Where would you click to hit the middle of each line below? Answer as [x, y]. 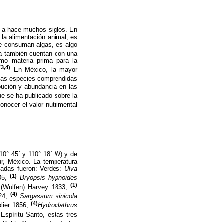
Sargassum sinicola [49, 196]
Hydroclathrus [58, 205]
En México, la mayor [44, 70]
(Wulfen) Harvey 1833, [36, 187]
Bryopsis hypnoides [49, 178]
